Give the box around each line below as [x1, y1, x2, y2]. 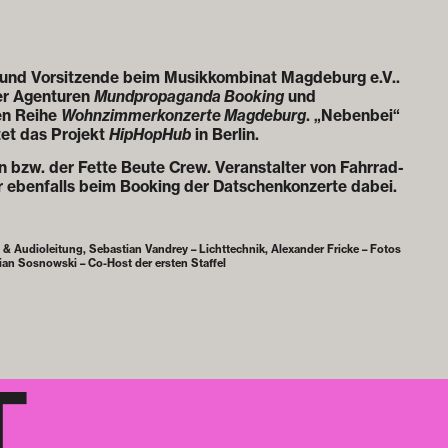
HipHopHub [108, 125, 191, 145]
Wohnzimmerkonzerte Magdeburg [60, 106, 306, 126]
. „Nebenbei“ [305, 106, 400, 126]
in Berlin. [190, 125, 259, 145]
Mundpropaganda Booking [93, 87, 284, 107]
